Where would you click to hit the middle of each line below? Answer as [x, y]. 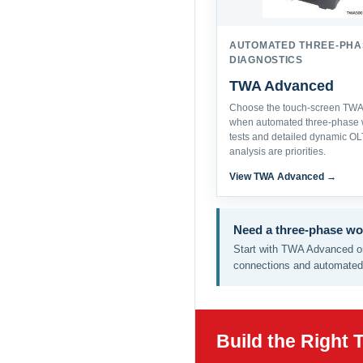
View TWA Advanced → [283, 177]
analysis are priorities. [278, 152]
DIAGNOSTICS [266, 60]
